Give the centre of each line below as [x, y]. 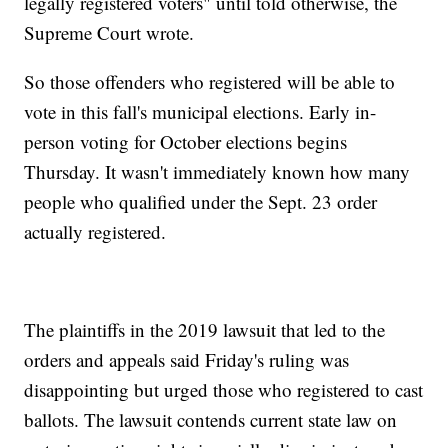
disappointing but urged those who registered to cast [224, 390]
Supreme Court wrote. [109, 33]
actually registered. [95, 232]
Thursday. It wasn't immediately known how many [217, 172]
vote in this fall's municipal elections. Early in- [200, 112]
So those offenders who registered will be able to [210, 82]
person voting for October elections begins [186, 142]
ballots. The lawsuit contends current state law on [211, 420]
